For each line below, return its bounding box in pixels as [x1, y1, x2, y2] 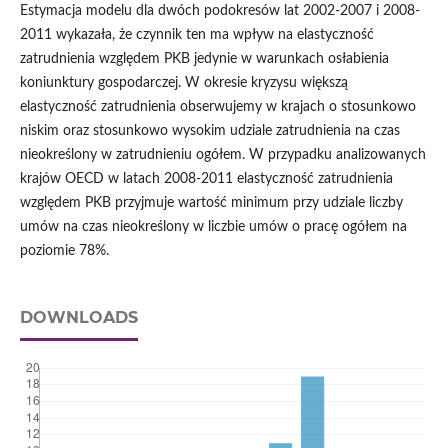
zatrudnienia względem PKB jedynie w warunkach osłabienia [19, 52, 389, 67]
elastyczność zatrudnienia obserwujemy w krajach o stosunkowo [19, 100, 416, 115]
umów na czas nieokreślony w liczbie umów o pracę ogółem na [19, 220, 407, 235]
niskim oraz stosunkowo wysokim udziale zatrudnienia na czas [19, 124, 400, 139]
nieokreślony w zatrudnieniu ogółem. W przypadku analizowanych [19, 148, 426, 163]
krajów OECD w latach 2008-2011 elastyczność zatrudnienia [19, 172, 393, 187]
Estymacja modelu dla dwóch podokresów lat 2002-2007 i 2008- [19, 4, 420, 19]
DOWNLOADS [19, 308, 138, 328]
